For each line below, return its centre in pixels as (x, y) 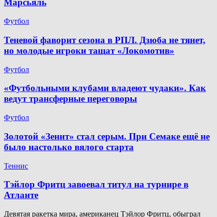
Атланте (21, 195)
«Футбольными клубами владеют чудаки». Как (105, 88)
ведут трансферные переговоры (70, 99)
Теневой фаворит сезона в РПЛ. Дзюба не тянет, (105, 40)
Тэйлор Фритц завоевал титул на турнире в (96, 185)
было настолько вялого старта (69, 147)
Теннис (16, 166)
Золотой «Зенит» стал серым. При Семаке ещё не (107, 136)
